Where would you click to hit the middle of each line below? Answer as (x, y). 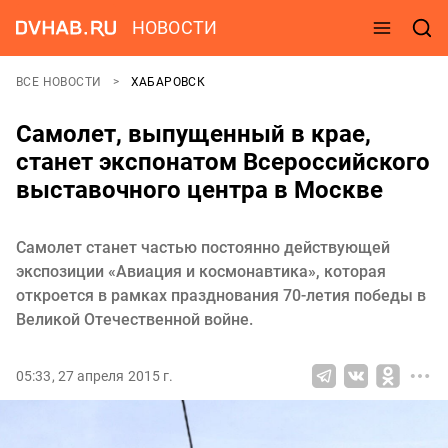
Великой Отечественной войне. (134, 319)
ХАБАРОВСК (168, 82)
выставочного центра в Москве (199, 190)
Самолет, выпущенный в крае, (193, 134)
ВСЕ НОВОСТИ (60, 82)
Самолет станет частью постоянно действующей (203, 247)
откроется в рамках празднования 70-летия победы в (221, 295)
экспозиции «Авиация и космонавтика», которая (201, 271)
